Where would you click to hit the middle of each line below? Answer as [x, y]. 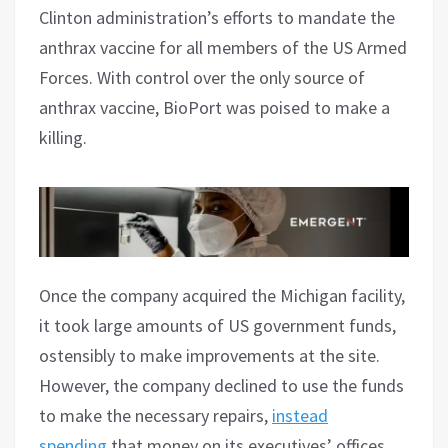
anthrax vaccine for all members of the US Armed [223, 47]
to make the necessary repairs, [155, 415]
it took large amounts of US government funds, [217, 325]
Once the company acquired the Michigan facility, [222, 295]
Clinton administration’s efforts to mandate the [217, 17]
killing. [63, 137]
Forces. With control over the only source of [202, 77]
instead [300, 415]
